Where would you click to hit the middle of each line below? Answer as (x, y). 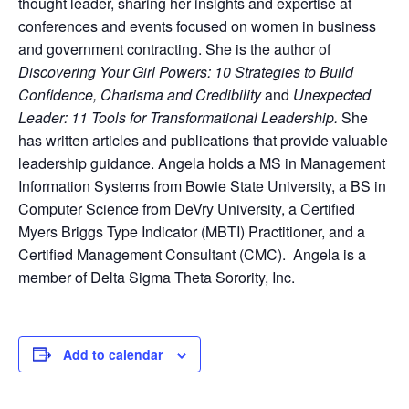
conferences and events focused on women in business (197, 26)
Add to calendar (113, 354)
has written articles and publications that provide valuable (203, 140)
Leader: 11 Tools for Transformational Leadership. (180, 117)
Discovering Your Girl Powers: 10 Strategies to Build (186, 71)
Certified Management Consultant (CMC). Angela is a (192, 254)
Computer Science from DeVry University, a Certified (187, 208)
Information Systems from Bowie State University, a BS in (202, 185)
